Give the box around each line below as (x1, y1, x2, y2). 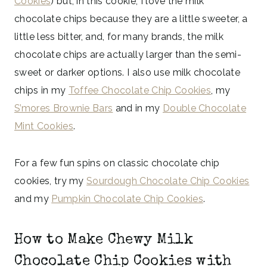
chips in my (14, 84, 69, 96)
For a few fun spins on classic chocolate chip (14, 157, 220, 169)
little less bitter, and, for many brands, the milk (14, 30, 224, 42)
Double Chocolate (162, 102, 247, 114)
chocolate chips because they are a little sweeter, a (14, 13, 248, 24)
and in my (113, 102, 163, 114)
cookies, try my (14, 175, 87, 187)
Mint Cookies (14, 120, 73, 132)
